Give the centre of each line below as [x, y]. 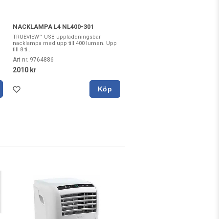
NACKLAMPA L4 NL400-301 [53, 27]
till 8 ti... [22, 50]
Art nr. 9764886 [33, 60]
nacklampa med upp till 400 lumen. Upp [65, 44]
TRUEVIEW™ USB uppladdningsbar [57, 37]
